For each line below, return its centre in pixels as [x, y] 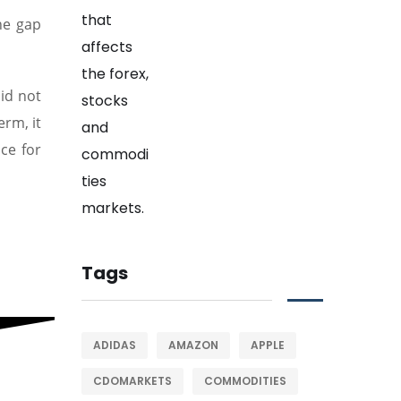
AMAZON [193, 346]
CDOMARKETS [132, 381]
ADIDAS [115, 346]
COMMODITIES [245, 381]
